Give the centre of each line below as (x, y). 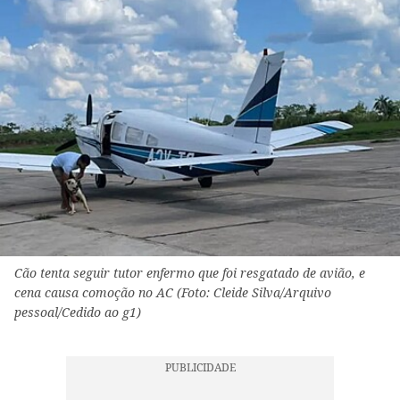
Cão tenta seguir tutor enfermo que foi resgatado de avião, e (190, 273)
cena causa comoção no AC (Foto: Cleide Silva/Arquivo (173, 293)
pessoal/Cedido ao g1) (78, 312)
